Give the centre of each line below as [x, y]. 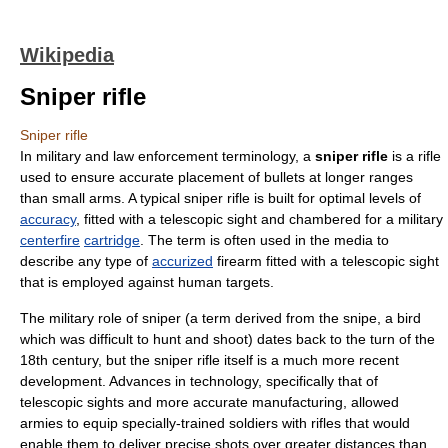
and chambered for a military [350, 219]
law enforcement [165, 156]
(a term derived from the [262, 318]
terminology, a [266, 156]
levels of [393, 198]
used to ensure [69, 177]
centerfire [50, 240]
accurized [182, 261]
